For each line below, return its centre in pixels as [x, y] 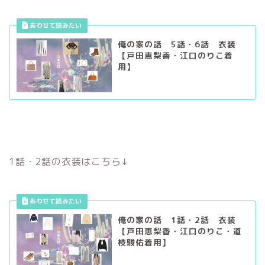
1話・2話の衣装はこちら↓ [69, 161]
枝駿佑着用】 [144, 242]
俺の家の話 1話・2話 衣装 [177, 219]
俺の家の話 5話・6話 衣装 [177, 44]
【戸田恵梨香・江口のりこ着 [175, 56]
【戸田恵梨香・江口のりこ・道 [180, 231]
